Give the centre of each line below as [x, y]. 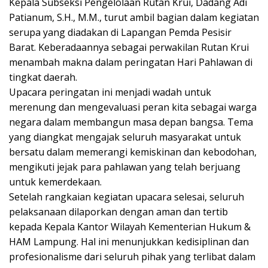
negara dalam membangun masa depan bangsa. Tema [131, 122]
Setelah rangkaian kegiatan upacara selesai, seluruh [127, 197]
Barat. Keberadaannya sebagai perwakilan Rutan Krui [129, 47]
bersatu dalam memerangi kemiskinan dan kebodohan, [133, 152]
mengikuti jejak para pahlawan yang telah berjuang [125, 167]
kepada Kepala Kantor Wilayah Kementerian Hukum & [130, 226]
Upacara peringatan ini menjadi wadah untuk [110, 92]
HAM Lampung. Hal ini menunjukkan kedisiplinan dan [129, 241]
